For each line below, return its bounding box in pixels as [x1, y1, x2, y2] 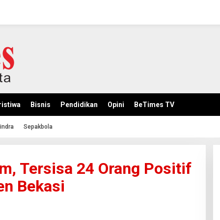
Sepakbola [24, 123, 53, 130]
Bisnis [30, 101, 51, 109]
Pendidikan [60, 101, 98, 109]
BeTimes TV [134, 101, 174, 109]
